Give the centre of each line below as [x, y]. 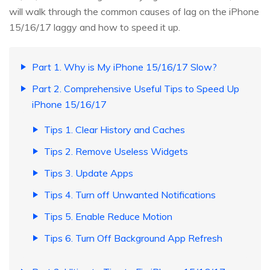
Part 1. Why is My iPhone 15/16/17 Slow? [124, 67]
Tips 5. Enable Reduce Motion [108, 217]
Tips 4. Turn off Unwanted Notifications [130, 195]
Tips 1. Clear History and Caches [115, 130]
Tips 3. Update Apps [89, 173]
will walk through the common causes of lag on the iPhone [134, 12]
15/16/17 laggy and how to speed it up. [95, 27]
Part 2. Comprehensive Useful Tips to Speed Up [136, 89]
